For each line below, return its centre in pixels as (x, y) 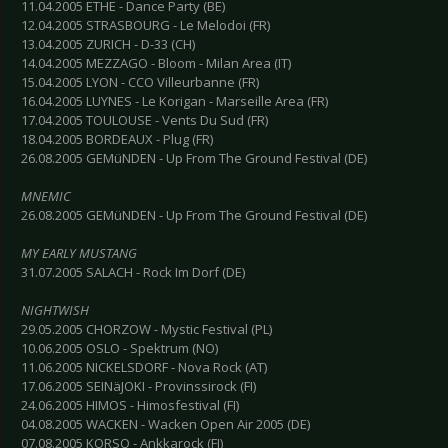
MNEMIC (46, 196)
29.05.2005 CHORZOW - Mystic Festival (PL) (146, 329)
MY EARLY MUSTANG (79, 253)
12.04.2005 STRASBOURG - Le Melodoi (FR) (145, 25)
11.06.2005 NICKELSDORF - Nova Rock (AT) (144, 367)
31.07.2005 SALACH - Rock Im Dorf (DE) (133, 272)
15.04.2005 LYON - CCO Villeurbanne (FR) (140, 82)
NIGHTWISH (55, 310)
